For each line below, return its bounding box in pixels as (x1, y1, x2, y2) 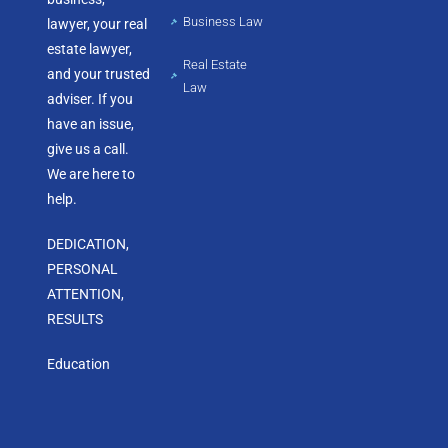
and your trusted (47, 66, 151, 83)
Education (47, 356, 111, 373)
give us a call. (47, 141, 130, 158)
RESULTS (47, 311, 104, 328)
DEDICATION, (47, 236, 130, 253)
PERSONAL (47, 261, 119, 278)
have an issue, (47, 116, 135, 133)
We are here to (47, 166, 136, 183)
